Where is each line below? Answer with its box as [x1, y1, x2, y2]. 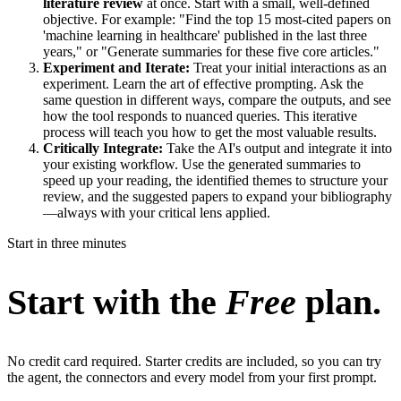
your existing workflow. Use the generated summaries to [43, 157, 361, 173]
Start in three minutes [7, 235, 126, 252]
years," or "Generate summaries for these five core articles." [43, 44, 380, 60]
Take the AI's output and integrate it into [163, 141, 392, 157]
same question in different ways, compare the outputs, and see [43, 92, 391, 108]
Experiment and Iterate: [43, 60, 190, 76]
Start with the [7, 282, 217, 323]
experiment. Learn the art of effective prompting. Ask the [43, 76, 363, 92]
